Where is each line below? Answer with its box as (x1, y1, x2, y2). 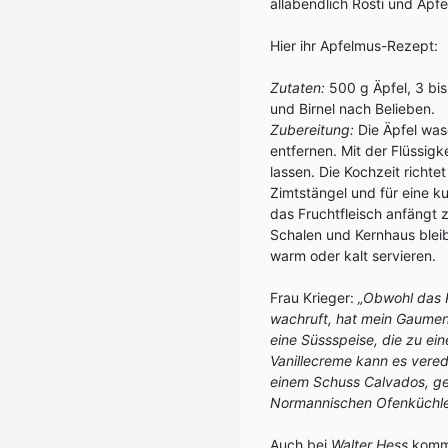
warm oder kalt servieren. (270, 247, 436, 264)
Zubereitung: (270, 121, 358, 138)
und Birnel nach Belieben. (270, 100, 435, 117)
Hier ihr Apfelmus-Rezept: (270, 37, 438, 54)
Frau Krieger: (270, 289, 358, 306)
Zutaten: (270, 79, 325, 96)
